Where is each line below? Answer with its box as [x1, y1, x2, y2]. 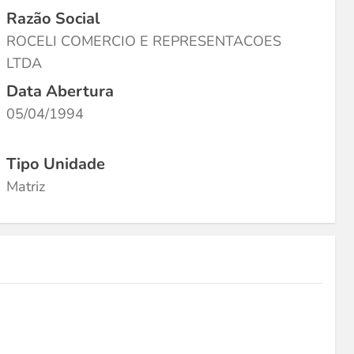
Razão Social [6, 8, 100, 29]
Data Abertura [6, 81, 114, 102]
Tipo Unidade [6, 153, 105, 175]
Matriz [6, 177, 45, 196]
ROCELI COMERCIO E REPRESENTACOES [6, 32, 281, 51]
